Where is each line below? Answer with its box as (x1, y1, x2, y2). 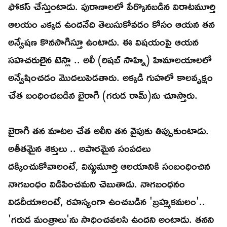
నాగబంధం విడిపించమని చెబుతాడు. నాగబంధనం (8, 173, 185, 194)
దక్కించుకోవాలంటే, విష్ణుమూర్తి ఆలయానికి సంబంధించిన (8, 156, 210, 176)
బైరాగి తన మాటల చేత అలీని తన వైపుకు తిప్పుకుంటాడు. (8, 120, 209, 141)
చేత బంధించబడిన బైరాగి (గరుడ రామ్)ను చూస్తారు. (8, 85, 201, 105)
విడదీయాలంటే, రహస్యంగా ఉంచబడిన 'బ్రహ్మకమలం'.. (8, 191, 205, 212)
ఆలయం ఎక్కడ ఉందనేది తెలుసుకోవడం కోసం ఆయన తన (8, 14, 215, 34)
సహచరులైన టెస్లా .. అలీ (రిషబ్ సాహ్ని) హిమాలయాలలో (8, 49, 212, 70)
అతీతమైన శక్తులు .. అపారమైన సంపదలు (8, 138, 150, 159)
